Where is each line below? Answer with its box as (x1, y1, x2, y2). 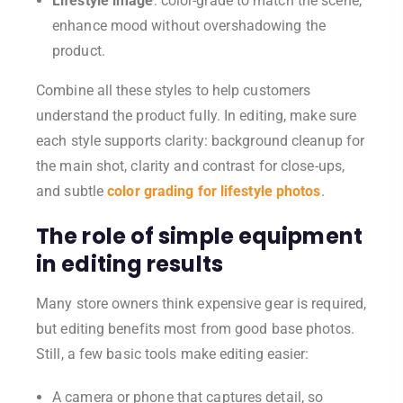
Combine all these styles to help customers (36, 81, 311, 99)
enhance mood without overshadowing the (52, 16, 326, 34)
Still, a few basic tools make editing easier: (36, 345, 309, 363)
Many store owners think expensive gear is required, (36, 294, 367, 312)
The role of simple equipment (36, 220, 363, 251)
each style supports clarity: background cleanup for (36, 131, 365, 149)
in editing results (36, 248, 223, 279)
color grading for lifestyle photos (107, 182, 321, 200)
